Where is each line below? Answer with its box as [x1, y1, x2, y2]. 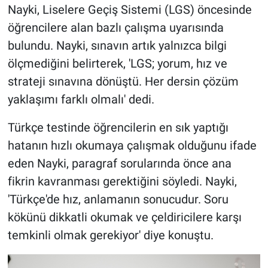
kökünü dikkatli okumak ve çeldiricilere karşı [7, 210, 242, 225]
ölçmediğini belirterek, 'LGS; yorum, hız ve [7, 56, 227, 71]
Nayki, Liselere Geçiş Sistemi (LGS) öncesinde [7, 2, 252, 17]
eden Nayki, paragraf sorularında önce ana [7, 156, 232, 171]
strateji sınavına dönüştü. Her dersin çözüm [7, 74, 239, 89]
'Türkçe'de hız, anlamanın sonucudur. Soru [7, 192, 229, 207]
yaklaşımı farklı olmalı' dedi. [7, 92, 154, 107]
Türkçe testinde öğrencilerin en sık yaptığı [7, 120, 229, 135]
